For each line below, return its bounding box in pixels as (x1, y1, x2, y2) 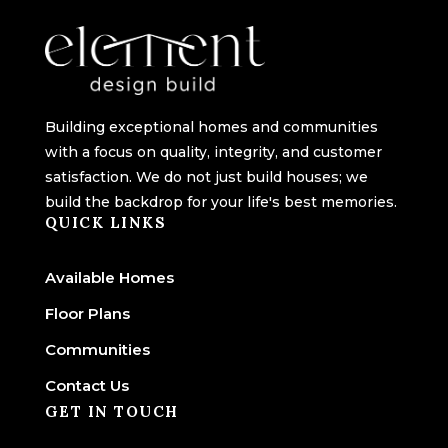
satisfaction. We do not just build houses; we (44, 167, 368, 186)
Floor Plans (44, 303, 130, 323)
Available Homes (44, 267, 174, 287)
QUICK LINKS (44, 212, 167, 232)
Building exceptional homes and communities (44, 117, 378, 136)
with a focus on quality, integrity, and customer (44, 142, 382, 161)
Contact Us (44, 375, 129, 395)
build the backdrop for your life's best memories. (44, 192, 397, 211)
